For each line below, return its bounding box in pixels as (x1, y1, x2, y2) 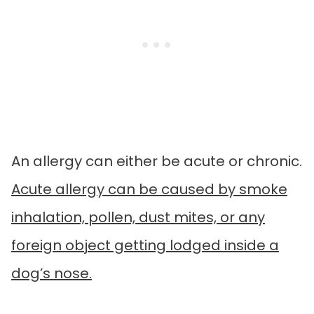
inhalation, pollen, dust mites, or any (11, 207, 265, 228)
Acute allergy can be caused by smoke (11, 179, 287, 200)
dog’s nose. (11, 264, 92, 284)
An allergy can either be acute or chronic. (11, 151, 302, 172)
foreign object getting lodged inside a (11, 235, 279, 256)
